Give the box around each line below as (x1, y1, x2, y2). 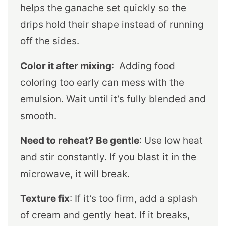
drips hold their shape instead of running (20, 18, 204, 30)
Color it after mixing (20, 60, 111, 72)
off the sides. (20, 35, 79, 47)
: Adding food (111, 60, 175, 72)
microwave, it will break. (20, 167, 130, 180)
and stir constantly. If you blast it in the (20, 151, 196, 163)
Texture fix (20, 192, 70, 204)
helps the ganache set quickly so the (20, 2, 186, 14)
